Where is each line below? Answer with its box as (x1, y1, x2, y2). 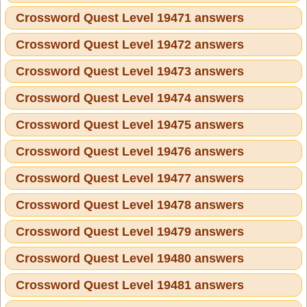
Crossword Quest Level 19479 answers (16, 224, 244, 238)
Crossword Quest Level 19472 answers (16, 37, 244, 51)
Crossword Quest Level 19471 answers (16, 10, 244, 25)
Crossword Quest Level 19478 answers (16, 197, 244, 212)
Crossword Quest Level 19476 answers (16, 144, 244, 158)
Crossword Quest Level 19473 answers (16, 64, 244, 78)
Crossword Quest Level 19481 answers (16, 278, 244, 292)
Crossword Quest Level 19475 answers (16, 117, 244, 132)
